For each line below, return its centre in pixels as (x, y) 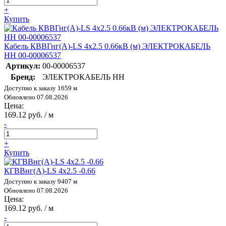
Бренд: (23, 77)
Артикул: (23, 66)
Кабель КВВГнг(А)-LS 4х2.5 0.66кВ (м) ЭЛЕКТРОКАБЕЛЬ (107, 46)
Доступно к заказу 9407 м (41, 181)
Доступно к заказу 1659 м (41, 88)
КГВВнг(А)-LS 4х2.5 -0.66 (50, 171)
